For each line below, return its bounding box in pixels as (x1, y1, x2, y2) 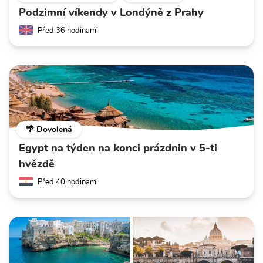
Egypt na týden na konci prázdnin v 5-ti (19, 140, 217, 155)
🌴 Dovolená (26, 123, 72, 135)
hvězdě (19, 156, 55, 171)
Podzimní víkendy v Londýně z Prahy (19, 5, 204, 19)
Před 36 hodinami (38, 25, 98, 36)
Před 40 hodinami (38, 176, 98, 187)
